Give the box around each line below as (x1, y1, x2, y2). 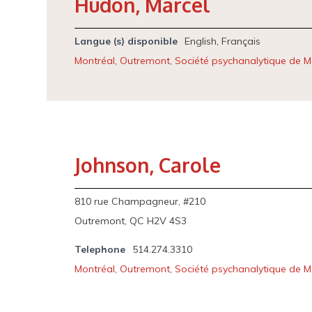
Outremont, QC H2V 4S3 (75, 214, 187, 227)
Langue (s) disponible (75, 35, 178, 47)
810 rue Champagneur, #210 (75, 195, 206, 208)
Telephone (75, 243, 126, 256)
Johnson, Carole (75, 153, 221, 178)
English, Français (185, 35, 261, 47)
